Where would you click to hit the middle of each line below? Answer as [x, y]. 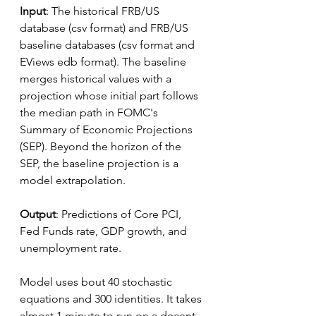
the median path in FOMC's [90, 113]
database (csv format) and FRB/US [105, 28]
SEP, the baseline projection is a [101, 163]
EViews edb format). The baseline [104, 62]
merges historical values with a [97, 79]
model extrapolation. [73, 180]
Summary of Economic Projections [108, 129]
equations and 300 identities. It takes [112, 299]
